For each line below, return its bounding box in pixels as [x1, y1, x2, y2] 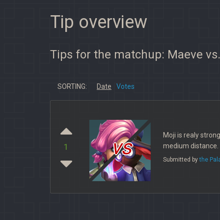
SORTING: [57, 82, 87, 90]
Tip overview [50, 12, 147, 32]
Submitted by [163, 156, 199, 163]
